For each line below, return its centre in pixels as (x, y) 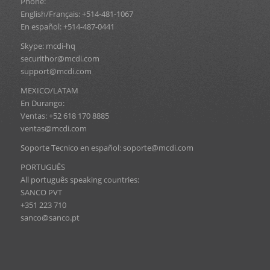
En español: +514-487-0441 (67, 26)
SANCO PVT (41, 192)
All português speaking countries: (80, 179)
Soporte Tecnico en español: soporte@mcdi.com (107, 147)
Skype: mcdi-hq (48, 46)
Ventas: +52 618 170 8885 (64, 115)
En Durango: (42, 103)
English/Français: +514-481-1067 (77, 14)
